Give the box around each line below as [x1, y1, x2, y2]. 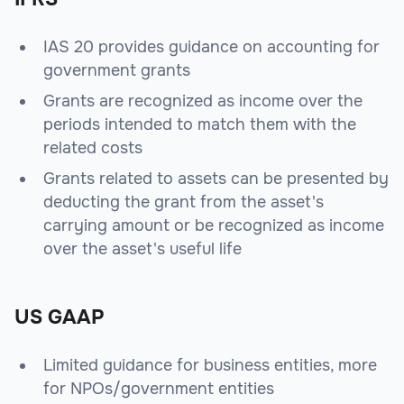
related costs [43, 138, 142, 159]
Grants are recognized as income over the [43, 91, 363, 112]
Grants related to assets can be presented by [43, 169, 389, 189]
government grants [43, 60, 190, 81]
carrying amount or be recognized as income [43, 216, 384, 236]
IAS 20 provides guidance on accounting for [43, 37, 380, 58]
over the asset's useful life [43, 239, 242, 260]
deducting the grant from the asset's [43, 192, 324, 213]
